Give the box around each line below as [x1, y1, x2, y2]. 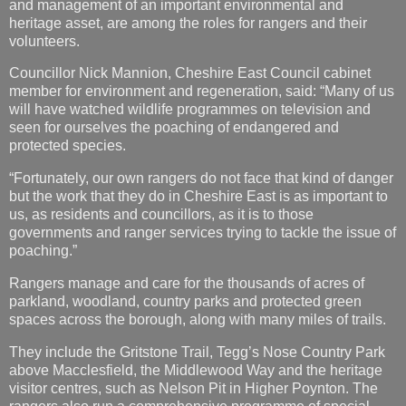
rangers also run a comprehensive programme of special [9, 321, 370, 337]
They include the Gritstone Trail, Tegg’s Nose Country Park [9, 266, 385, 283]
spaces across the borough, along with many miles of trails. [9, 235, 386, 251]
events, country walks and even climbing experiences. [9, 339, 354, 355]
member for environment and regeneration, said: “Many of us [9, 6, 394, 23]
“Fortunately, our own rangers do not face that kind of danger [9, 93, 393, 110]
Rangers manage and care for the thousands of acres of [9, 198, 364, 215]
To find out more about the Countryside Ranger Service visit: [9, 372, 393, 388]
